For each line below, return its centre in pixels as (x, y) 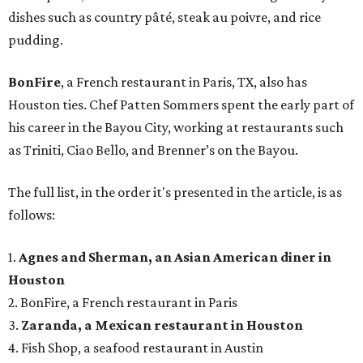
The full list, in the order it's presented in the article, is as (175, 192)
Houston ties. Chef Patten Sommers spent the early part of (181, 105)
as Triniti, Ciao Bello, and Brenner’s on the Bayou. (153, 150)
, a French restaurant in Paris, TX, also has (184, 82)
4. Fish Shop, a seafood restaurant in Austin (136, 348)
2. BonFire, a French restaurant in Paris (123, 303)
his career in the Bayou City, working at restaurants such (176, 128)
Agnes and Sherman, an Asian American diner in (175, 257)
